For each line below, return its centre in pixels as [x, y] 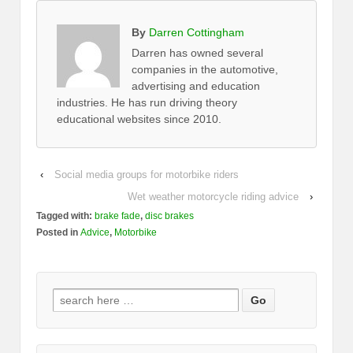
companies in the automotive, [205, 69]
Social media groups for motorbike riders [147, 174]
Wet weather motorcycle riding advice [213, 196]
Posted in [58, 232]
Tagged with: [65, 216]
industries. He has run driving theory [147, 102]
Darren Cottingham [197, 32]
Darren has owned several [197, 52]
